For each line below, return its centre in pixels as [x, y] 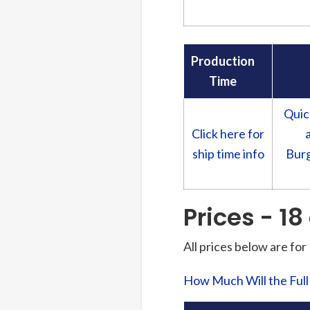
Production [223, 61]
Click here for [228, 133]
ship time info [228, 153]
